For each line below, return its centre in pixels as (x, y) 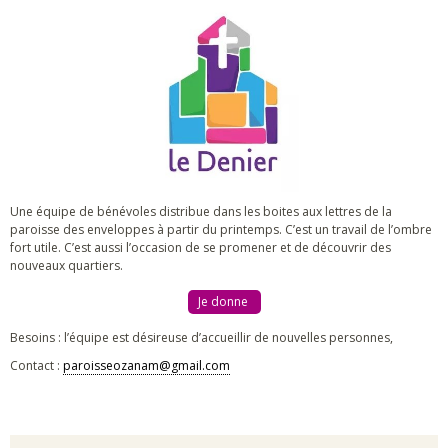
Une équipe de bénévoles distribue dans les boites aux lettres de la (201, 211)
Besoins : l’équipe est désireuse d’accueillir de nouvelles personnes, (201, 337)
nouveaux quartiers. (66, 265)
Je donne (224, 301)
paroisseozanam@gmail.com (146, 365)
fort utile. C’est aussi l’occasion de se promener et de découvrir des (200, 247)
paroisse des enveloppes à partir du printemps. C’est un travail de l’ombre (221, 229)
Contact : (36, 365)
